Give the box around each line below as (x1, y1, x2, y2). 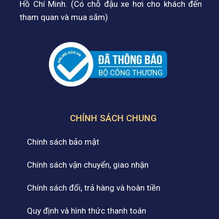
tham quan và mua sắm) (20, 12, 108, 22)
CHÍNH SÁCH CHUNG (69, 113, 157, 124)
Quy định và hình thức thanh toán (27, 206, 146, 216)
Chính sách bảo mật (27, 137, 99, 147)
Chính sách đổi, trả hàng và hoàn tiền (27, 183, 160, 193)
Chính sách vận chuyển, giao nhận (27, 160, 149, 170)
